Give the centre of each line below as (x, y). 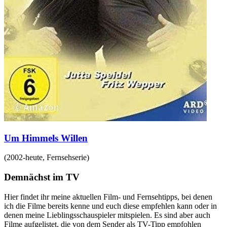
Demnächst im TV (42, 177)
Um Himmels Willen (46, 138)
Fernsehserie (67, 158)
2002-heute (25, 158)
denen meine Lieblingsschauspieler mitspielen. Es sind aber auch (107, 215)
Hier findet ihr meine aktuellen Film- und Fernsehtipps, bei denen (108, 197)
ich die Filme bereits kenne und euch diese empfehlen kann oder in (110, 206)
